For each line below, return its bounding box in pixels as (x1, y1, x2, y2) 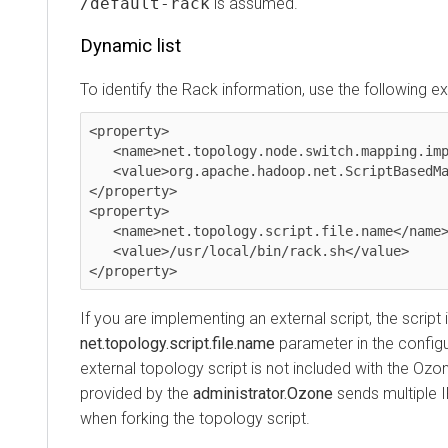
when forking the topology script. (80, 408, 310, 428)
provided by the (80, 383, 193, 403)
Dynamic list (80, 34, 181, 57)
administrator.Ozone (193, 383, 333, 403)
